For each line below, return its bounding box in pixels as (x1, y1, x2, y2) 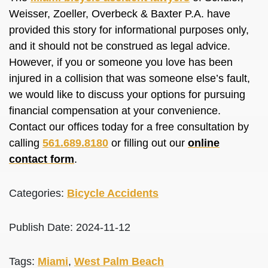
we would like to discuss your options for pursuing (9, 89, 245, 100)
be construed (91, 40, 153, 52)
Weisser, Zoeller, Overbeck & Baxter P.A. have (9, 8, 230, 20)
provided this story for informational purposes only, (9, 24, 249, 36)
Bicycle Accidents (67, 187, 159, 199)
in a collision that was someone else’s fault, (41, 72, 250, 84)
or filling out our (108, 137, 188, 149)
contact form (9, 153, 74, 165)
